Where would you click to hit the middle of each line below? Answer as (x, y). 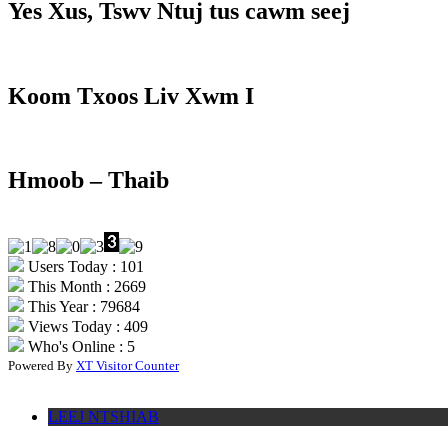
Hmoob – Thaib (88, 180)
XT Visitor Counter (127, 366)
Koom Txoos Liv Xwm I (131, 95)
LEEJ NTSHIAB (103, 417)
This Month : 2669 (85, 287)
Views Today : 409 (86, 327)
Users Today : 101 (84, 267)
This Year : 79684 (82, 307)
